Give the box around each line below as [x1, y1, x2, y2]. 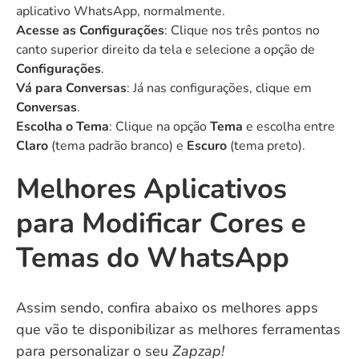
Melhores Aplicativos [16, 170, 287, 208]
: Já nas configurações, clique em [127, 79, 312, 97]
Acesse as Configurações [16, 22, 164, 39]
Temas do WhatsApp [16, 239, 289, 276]
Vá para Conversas [16, 79, 127, 97]
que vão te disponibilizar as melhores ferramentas [16, 320, 341, 339]
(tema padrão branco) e [48, 137, 187, 155]
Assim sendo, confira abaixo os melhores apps [16, 298, 318, 317]
